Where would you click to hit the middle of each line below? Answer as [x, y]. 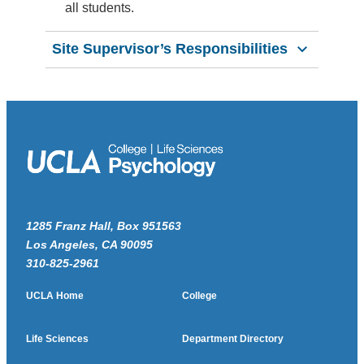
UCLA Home [55, 295]
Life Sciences [57, 338]
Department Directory [233, 338]
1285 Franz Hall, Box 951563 [104, 225]
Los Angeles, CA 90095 [89, 244]
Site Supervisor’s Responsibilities [170, 49]
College [199, 295]
